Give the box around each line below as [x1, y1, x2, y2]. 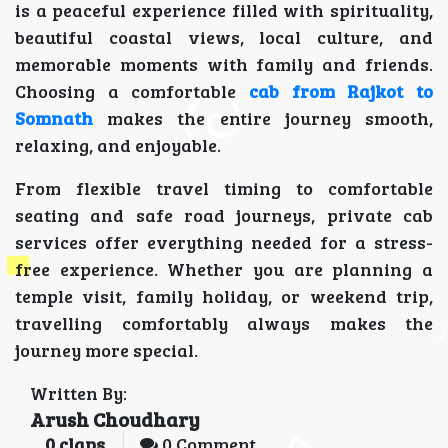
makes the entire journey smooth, [93, 106, 433, 131]
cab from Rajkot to [249, 79, 433, 104]
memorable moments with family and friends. [15, 52, 433, 77]
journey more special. [15, 338, 198, 363]
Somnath [15, 106, 93, 131]
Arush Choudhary [30, 405, 200, 434]
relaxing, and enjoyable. [15, 133, 221, 158]
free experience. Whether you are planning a [15, 257, 433, 282]
